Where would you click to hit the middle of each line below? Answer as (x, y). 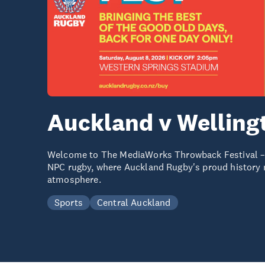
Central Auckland (134, 202)
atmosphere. (74, 179)
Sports (69, 202)
